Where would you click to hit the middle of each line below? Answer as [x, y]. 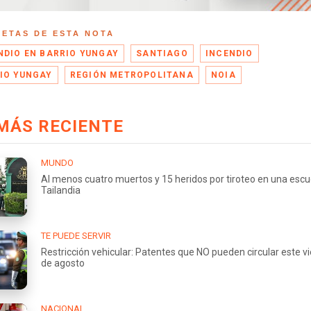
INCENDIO [229, 53]
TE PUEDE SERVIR [76, 235]
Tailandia [61, 190]
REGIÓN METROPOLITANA [132, 75]
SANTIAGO [162, 53]
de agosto [63, 263]
